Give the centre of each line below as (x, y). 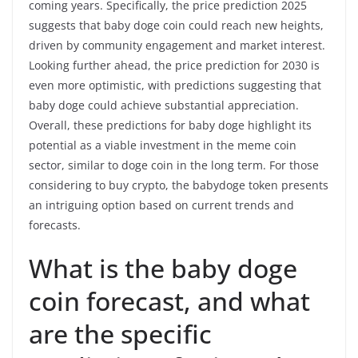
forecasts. (55, 225)
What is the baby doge (163, 268)
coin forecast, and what (169, 300)
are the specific (120, 333)
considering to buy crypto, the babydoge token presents (179, 185)
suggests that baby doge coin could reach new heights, (176, 25)
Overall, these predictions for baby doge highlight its (170, 125)
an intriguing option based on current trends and (161, 205)
